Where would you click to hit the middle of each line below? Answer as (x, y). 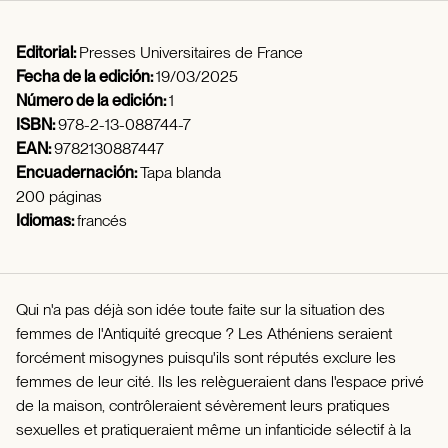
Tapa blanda (180, 172)
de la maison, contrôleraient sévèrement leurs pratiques (203, 405)
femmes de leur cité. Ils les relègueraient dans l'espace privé (220, 381)
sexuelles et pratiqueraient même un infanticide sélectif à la (213, 429)
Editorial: (47, 52)
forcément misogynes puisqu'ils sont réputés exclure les (206, 357)
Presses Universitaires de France (191, 52)
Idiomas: (46, 220)
